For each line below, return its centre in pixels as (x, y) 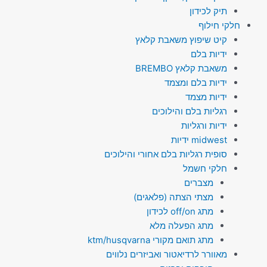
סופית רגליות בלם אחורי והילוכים (165, 154)
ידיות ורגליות (204, 125)
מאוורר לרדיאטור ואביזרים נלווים (166, 254)
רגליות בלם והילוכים (189, 111)
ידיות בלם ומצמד (195, 82)
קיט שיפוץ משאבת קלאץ (181, 39)
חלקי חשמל (205, 168)
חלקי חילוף (219, 25)
